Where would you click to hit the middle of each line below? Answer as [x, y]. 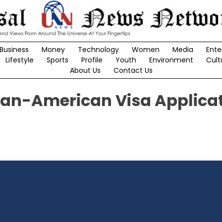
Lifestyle [19, 60]
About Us [85, 71]
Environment [171, 60]
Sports [57, 60]
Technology [98, 50]
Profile [92, 60]
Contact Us [133, 71]
